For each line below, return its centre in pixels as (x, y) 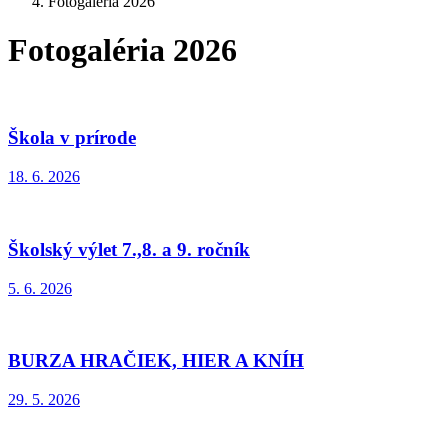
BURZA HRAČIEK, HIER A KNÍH (156, 361)
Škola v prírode (72, 138)
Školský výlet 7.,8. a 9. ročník (129, 249)
